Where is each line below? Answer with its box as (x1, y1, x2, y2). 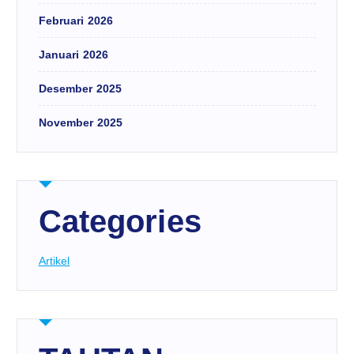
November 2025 (38, 115, 123, 129)
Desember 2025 (38, 81, 122, 95)
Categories (38, 203, 201, 239)
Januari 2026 (38, 47, 109, 61)
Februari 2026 (38, 13, 114, 27)
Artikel (38, 254, 70, 267)
